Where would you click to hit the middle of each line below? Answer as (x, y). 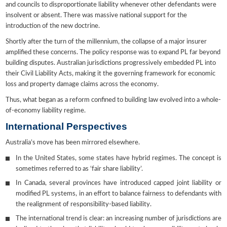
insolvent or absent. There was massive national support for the (97, 16)
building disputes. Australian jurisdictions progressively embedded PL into (111, 63)
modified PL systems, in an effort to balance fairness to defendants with (119, 194)
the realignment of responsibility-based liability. (84, 205)
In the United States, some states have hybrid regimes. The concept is (119, 159)
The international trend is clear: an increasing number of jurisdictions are (119, 219)
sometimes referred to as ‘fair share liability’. (80, 169)
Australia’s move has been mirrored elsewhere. (73, 143)
